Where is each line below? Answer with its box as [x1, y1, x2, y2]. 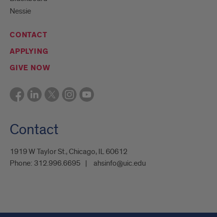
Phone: [10, 158, 34, 169]
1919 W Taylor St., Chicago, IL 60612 [10, 147, 127, 157]
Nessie [10, 6, 31, 16]
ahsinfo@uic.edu [93, 158, 146, 169]
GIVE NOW [10, 63, 50, 74]
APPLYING [10, 46, 48, 57]
